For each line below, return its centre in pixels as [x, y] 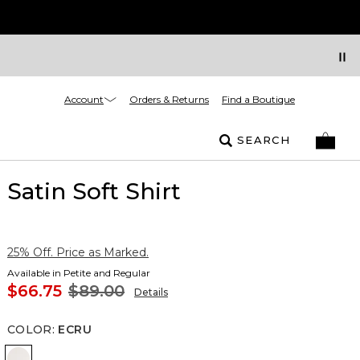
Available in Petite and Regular [79, 273]
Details [151, 292]
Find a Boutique [258, 99]
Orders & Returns [169, 99]
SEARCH [264, 140]
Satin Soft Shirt [94, 191]
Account [84, 99]
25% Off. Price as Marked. [78, 252]
